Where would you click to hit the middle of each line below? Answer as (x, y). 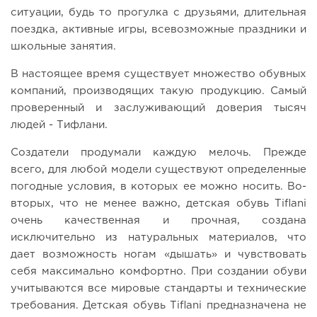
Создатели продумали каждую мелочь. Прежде (158, 153)
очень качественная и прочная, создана (158, 221)
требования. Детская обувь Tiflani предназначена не (158, 306)
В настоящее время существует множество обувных (158, 74)
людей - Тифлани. (59, 125)
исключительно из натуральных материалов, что (158, 238)
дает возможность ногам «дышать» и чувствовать (158, 255)
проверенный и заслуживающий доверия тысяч (158, 108)
